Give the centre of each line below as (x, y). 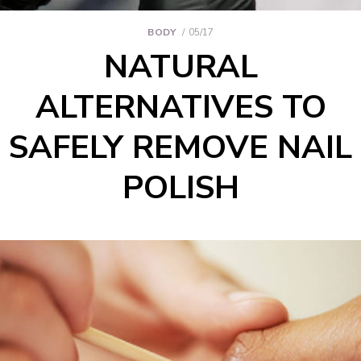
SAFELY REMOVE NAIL (180, 148)
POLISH (180, 188)
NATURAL (180, 67)
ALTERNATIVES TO (180, 108)
